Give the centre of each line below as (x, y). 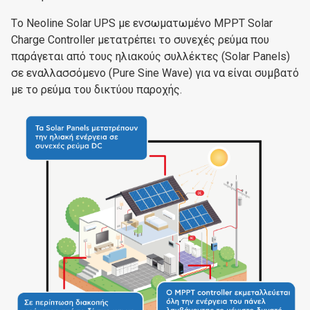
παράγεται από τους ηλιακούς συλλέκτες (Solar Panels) (151, 56)
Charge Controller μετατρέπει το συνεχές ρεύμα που (140, 39)
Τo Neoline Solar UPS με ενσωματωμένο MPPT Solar (142, 23)
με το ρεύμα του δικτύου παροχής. (97, 89)
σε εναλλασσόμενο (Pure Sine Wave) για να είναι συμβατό (155, 73)
